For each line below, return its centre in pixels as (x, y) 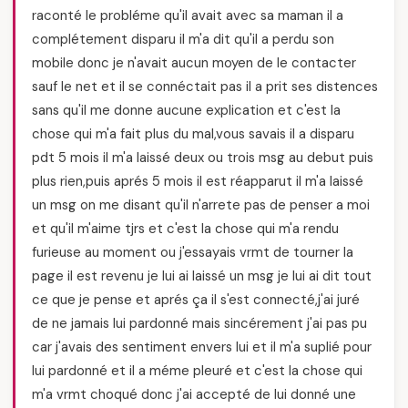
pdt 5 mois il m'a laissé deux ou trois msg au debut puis (203, 158)
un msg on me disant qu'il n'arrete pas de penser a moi (201, 205)
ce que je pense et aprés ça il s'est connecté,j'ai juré (196, 300)
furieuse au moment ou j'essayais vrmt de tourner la (193, 252)
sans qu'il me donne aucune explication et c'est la (186, 110)
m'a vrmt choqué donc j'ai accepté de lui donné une (194, 394)
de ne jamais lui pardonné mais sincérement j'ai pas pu (199, 323)
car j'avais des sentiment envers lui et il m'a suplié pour (202, 347)
